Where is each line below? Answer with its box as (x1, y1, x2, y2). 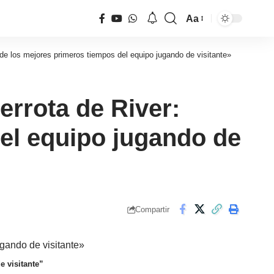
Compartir (135, 204, 169, 214)
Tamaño (185, 20, 221, 31)
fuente (185, 53, 213, 64)
